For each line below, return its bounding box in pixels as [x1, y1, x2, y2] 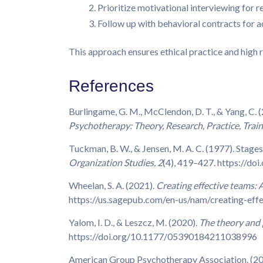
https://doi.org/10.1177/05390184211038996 [69, 231, 257, 242]
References [69, 77, 154, 96]
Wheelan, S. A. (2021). [69, 180, 156, 191]
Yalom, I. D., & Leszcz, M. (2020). [69, 217, 199, 228]
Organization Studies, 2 [69, 157, 163, 168]
